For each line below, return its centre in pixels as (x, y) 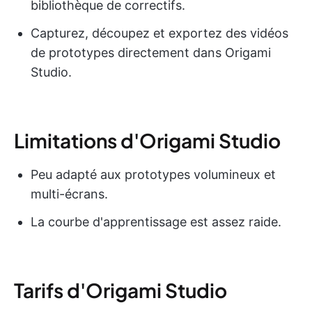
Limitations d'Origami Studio (147, 140)
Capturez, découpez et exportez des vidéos (159, 33)
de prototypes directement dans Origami (151, 52)
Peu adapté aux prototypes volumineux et (153, 174)
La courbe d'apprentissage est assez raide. (156, 221)
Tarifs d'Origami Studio (120, 290)
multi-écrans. (69, 194)
